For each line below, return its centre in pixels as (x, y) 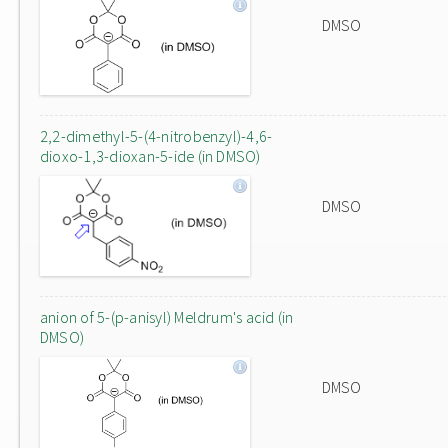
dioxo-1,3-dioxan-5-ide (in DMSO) (150, 156)
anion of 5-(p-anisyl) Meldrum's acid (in (167, 317)
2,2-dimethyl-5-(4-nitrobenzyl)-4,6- (156, 136)
